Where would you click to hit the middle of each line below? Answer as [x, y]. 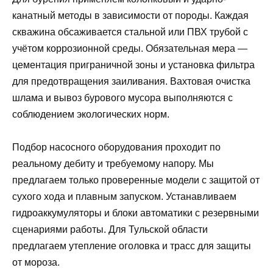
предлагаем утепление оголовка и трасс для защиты [132, 246]
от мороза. [36, 263]
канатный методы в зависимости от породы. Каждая [130, 16]
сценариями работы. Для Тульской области [110, 230]
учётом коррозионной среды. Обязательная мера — [130, 49]
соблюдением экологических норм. [91, 115]
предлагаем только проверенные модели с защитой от [136, 180]
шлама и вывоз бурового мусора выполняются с [122, 98]
